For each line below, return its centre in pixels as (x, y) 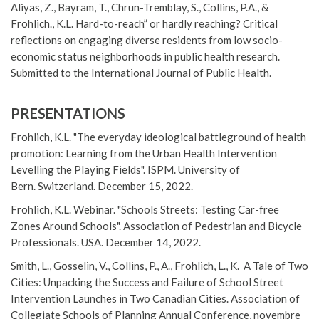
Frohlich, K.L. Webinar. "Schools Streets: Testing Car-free (145, 210)
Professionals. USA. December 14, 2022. (106, 242)
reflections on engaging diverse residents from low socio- (147, 40)
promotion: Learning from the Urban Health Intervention (144, 153)
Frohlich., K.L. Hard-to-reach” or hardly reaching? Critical (144, 24)
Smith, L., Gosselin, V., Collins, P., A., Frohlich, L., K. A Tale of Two (159, 266)
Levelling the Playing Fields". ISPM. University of (125, 170)
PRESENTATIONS (68, 114)
